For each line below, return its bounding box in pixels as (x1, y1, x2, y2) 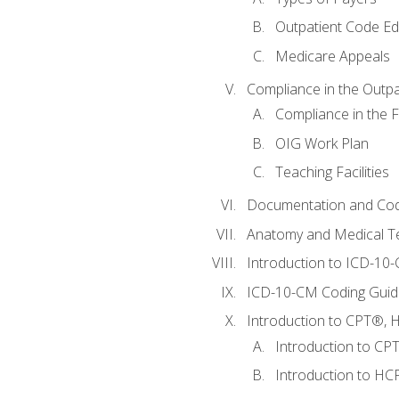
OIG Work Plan (274, 133, 369, 153)
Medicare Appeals (274, 45, 390, 66)
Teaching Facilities (274, 162, 389, 183)
